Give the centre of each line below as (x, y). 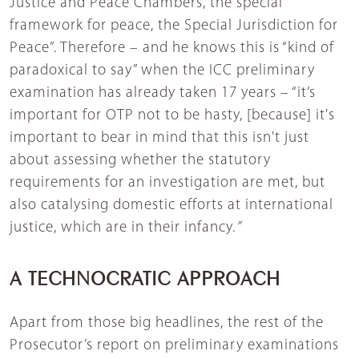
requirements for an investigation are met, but (167, 183)
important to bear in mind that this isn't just (159, 138)
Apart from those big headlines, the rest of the (167, 323)
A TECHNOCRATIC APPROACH (145, 275)
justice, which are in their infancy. (123, 228)
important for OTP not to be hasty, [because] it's (172, 115)
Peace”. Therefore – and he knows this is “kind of (172, 48)
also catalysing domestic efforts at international (171, 205)
